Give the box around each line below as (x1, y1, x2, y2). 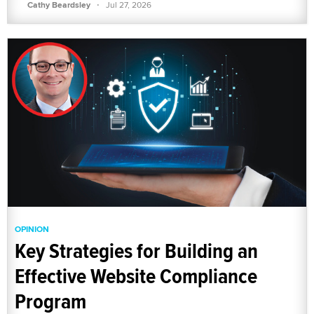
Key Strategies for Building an (15, 235, 258, 266)
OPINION (15, 222, 49, 235)
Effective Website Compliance (15, 260, 257, 291)
